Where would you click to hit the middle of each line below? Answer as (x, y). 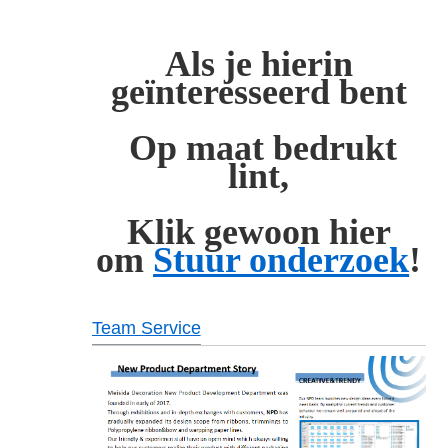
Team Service (146, 328)
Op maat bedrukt (259, 148)
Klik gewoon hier (258, 232)
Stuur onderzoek (281, 260)
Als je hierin (258, 64)
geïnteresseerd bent (258, 92)
